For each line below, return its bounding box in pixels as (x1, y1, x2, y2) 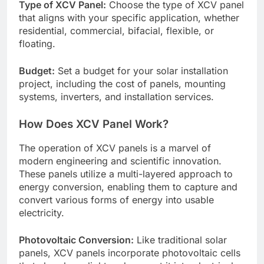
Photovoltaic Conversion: (19, 234, 134, 246)
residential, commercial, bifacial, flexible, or (19, 24, 214, 37)
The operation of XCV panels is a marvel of (19, 142, 211, 154)
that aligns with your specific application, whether (19, 11, 239, 24)
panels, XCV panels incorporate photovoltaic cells (19, 247, 240, 259)
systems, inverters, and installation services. (19, 90, 214, 103)
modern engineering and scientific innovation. (19, 155, 222, 167)
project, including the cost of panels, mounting (19, 77, 226, 90)
